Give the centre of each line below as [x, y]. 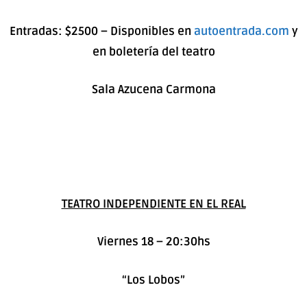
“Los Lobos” [153, 280]
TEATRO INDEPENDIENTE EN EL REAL [153, 204]
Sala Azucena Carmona [153, 90]
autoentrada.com [241, 31]
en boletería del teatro [153, 51]
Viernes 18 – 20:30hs [153, 242]
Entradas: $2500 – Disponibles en [101, 31]
